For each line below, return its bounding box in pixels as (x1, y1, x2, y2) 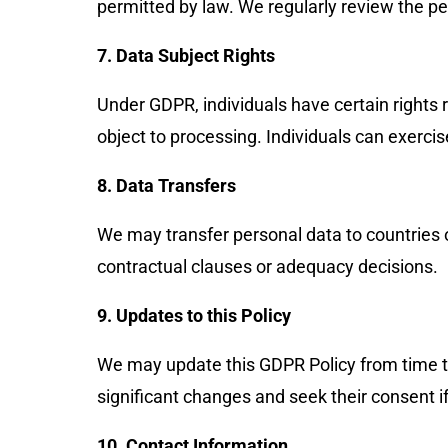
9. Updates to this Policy (97, 305, 291, 326)
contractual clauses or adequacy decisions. (97, 256, 438, 277)
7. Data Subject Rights (97, 45, 275, 66)
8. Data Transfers (97, 175, 236, 196)
